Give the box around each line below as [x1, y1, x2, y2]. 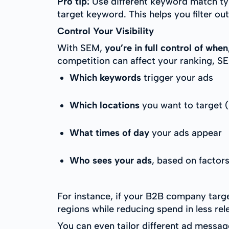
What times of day [70, 127, 149, 139]
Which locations [70, 100, 140, 111]
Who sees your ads [70, 155, 152, 166]
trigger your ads [141, 72, 213, 83]
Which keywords [70, 72, 141, 83]
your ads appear [149, 127, 222, 139]
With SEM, [57, 42, 105, 54]
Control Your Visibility [57, 26, 154, 37]
